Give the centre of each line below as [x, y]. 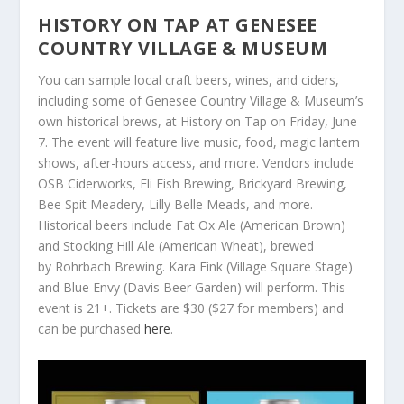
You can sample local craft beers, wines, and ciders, [189, 80]
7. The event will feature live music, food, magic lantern [199, 142]
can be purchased [92, 329]
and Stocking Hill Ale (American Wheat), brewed [176, 246]
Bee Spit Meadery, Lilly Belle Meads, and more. [176, 205]
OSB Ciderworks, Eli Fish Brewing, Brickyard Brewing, [193, 184]
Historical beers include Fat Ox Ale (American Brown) [192, 225]
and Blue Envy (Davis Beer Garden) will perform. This [192, 288]
